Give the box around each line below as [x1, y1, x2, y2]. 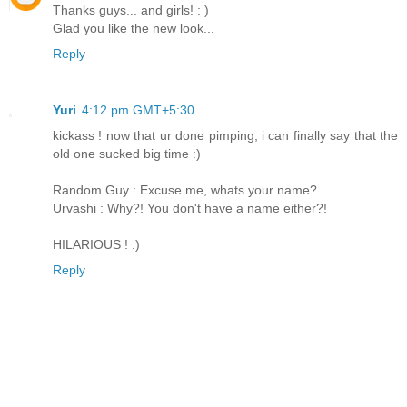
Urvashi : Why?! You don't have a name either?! [53, 201, 327, 216]
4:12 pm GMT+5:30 [82, 103, 194, 118]
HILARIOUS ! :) [53, 237, 140, 253]
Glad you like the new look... [53, 21, 214, 36]
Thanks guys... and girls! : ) [53, 3, 209, 18]
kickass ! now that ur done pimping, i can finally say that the [53, 128, 398, 144]
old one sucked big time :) [53, 146, 201, 162]
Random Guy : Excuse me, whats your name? [53, 183, 317, 198]
